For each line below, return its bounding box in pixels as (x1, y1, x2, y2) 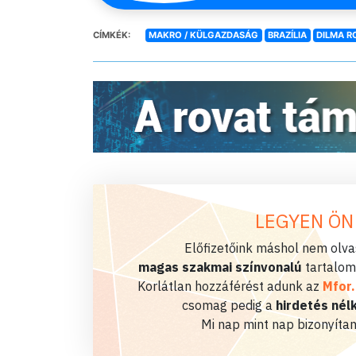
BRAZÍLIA (268, 29, 308, 41)
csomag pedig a (182, 296, 276, 313)
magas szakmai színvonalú (138, 258, 302, 275)
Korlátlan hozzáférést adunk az (137, 277, 323, 294)
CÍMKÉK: (93, 29, 130, 41)
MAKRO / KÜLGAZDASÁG (149, 29, 259, 41)
